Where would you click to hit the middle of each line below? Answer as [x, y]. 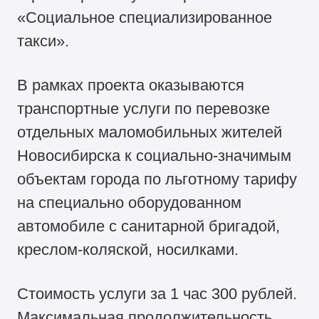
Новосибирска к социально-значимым [155, 156]
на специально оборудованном [130, 203]
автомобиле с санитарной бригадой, [149, 226]
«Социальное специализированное [145, 18]
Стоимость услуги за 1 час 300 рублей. [157, 294]
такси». [43, 41]
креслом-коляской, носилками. [128, 250]
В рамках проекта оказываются [131, 85]
